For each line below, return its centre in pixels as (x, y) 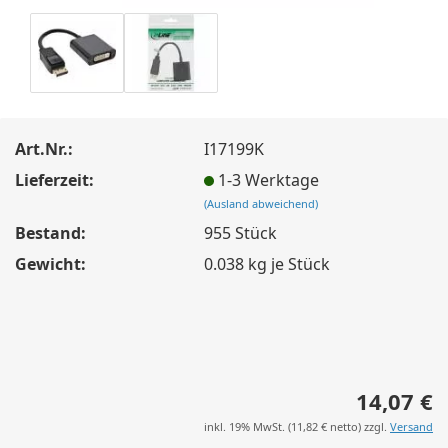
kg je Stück (287, 263)
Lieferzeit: (54, 179)
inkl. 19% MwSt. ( (247, 426)
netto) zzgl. (358, 426)
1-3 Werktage (269, 179)
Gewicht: (50, 263)
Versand (411, 426)
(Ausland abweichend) (261, 203)
